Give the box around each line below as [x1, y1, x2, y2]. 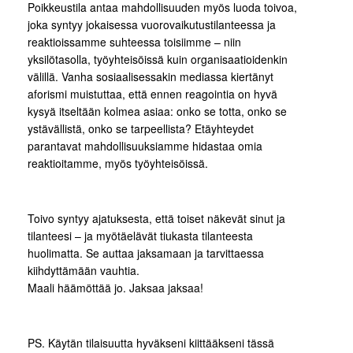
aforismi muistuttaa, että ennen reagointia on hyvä [28, 85, 277, 102]
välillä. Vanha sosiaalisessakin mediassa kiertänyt [28, 68, 273, 84]
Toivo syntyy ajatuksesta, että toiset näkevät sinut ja [28, 210, 285, 226]
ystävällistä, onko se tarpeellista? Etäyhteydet [28, 120, 254, 136]
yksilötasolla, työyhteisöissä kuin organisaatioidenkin [28, 50, 288, 67]
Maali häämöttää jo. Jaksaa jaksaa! [28, 279, 203, 295]
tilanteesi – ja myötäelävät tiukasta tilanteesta [28, 227, 253, 243]
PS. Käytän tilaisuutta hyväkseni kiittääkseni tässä [28, 334, 274, 351]
